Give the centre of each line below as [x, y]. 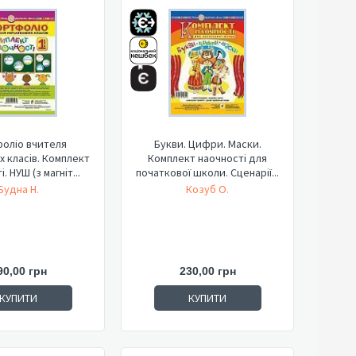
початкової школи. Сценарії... [207, 172]
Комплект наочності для [207, 158]
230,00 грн [207, 271]
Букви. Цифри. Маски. [207, 144]
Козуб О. [207, 189]
